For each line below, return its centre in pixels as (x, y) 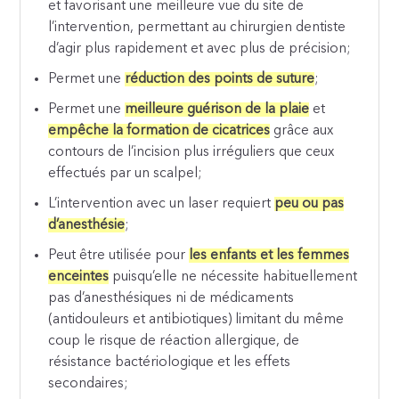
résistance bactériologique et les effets (170, 363)
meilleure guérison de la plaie (217, 110)
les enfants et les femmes (269, 256)
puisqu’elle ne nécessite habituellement (233, 277)
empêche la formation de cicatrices (159, 131)
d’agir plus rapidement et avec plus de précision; (199, 49)
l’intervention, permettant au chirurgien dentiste (197, 28)
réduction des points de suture (220, 80)
